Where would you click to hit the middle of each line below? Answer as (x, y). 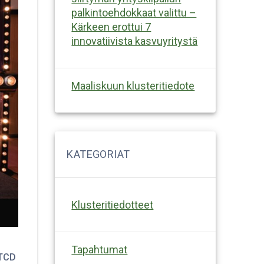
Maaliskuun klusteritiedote (133, 85)
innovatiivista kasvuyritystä (135, 41)
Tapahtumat (100, 249)
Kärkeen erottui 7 (111, 27)
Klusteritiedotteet (113, 204)
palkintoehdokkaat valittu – (134, 12)
